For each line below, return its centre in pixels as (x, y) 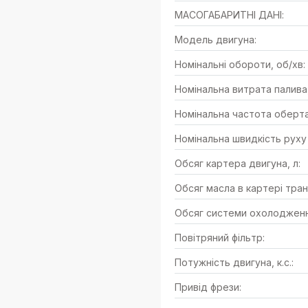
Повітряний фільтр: (220, 238)
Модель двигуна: (216, 40)
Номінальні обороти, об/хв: (240, 64)
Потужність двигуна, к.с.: (234, 262)
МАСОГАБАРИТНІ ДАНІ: (229, 15)
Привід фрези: (208, 287)
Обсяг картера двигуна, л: (238, 163)
